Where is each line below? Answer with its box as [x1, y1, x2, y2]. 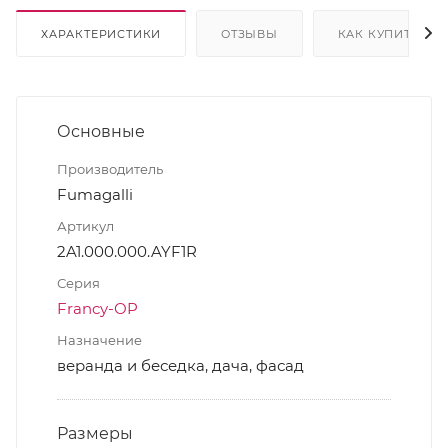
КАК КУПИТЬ [337, 26, 420, 41]
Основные [57, 121, 145, 141]
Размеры [57, 423, 133, 443]
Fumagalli [57, 184, 133, 204]
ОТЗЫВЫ [221, 26, 278, 41]
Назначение [57, 331, 142, 348]
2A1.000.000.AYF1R [57, 241, 197, 261]
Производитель [57, 160, 163, 177]
